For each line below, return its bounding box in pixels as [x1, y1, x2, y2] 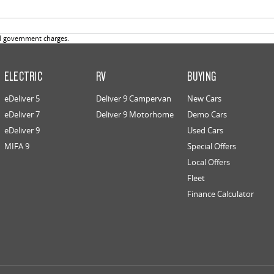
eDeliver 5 [4, 93, 40, 105]
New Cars [187, 93, 222, 105]
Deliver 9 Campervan [95, 93, 171, 105]
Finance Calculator [187, 188, 254, 200]
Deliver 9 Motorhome [95, 109, 174, 120]
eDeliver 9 [4, 125, 40, 136]
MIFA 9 [4, 141, 29, 152]
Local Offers [187, 157, 231, 168]
